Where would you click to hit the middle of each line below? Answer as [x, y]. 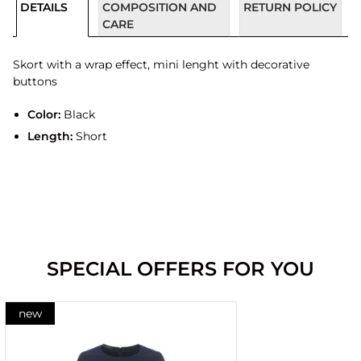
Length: [50, 136]
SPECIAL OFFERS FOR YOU [180, 269]
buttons [35, 81]
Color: [44, 114]
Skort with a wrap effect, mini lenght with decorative [161, 64]
